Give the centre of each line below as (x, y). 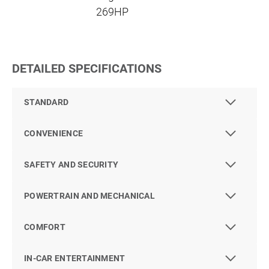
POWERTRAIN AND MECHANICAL (89, 196)
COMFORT (45, 227)
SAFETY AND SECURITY (71, 165)
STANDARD (47, 102)
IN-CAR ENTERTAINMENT (75, 258)
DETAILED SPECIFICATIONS (87, 69)
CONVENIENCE (54, 134)
